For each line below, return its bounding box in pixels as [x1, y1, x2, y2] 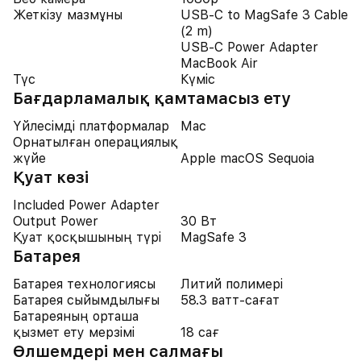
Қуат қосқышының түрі [13, 230, 161, 245]
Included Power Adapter [13, 197, 160, 213]
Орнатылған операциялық [13, 135, 178, 150]
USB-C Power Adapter [180, 39, 318, 55]
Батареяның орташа [13, 309, 139, 324]
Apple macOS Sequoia [180, 151, 314, 166]
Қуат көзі [13, 168, 89, 187]
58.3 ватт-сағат [180, 293, 280, 308]
